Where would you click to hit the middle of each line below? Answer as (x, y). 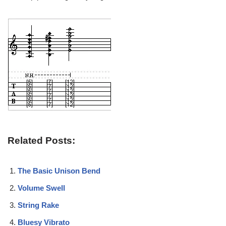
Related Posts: (41, 140)
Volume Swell (41, 188)
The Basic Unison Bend (59, 171)
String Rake (38, 205)
